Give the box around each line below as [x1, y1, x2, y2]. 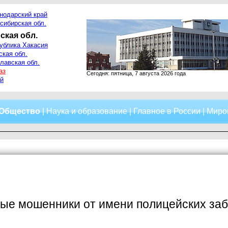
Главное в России [133, 107, 201, 116]
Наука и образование [46, 107, 127, 116]
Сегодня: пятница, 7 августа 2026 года [87, 70, 186, 76]
